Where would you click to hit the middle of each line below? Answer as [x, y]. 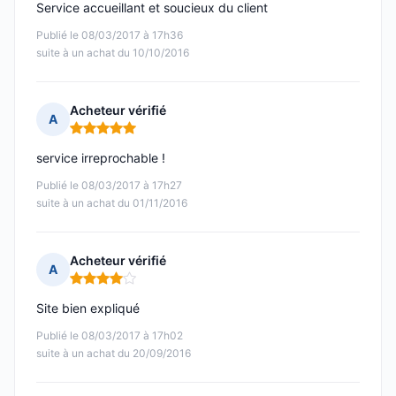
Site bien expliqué [88, 308]
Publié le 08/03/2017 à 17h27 [109, 186]
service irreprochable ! [101, 158]
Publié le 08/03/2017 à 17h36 [110, 35]
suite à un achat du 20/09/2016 [114, 354]
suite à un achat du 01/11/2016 [112, 203]
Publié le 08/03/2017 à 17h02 [110, 336]
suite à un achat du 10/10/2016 [113, 53]
